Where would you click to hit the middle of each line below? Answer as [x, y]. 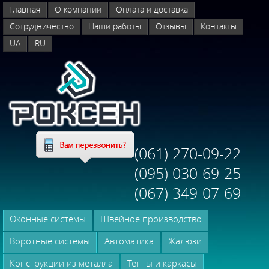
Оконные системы [48, 219]
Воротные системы [50, 241]
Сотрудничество [42, 26]
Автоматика [129, 241]
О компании [78, 9]
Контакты [219, 26]
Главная [25, 9]
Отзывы [171, 26]
